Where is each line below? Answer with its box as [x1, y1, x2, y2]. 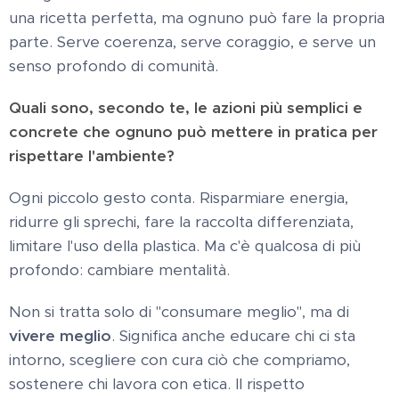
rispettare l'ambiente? [9, 146, 175, 167]
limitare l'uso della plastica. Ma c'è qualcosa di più [9, 236, 361, 256]
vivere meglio [9, 326, 111, 346]
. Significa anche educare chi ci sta [111, 326, 355, 346]
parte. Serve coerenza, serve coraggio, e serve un [9, 32, 376, 53]
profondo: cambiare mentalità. [9, 260, 230, 281]
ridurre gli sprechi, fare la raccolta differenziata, [9, 212, 354, 232]
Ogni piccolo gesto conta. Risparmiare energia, [9, 188, 348, 208]
